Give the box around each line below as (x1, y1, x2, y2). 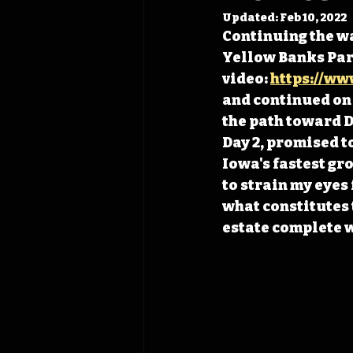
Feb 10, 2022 (280, 11, 347, 24)
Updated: (222, 11, 280, 24)
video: (222, 70, 270, 87)
